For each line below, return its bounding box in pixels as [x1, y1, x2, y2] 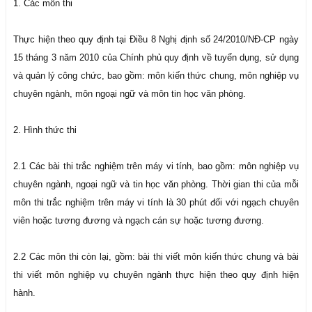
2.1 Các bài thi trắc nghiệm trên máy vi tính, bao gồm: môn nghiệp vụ [13, 161, 299, 171]
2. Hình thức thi [13, 125, 77, 135]
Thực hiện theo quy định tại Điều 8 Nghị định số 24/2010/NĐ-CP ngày [13, 34, 299, 45]
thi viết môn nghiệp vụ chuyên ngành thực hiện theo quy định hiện [13, 270, 299, 280]
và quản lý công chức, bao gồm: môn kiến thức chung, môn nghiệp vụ [13, 70, 299, 81]
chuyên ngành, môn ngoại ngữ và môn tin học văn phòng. [13, 88, 246, 99]
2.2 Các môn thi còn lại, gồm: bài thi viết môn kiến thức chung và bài [13, 251, 299, 262]
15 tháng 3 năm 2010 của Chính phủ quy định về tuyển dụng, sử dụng [13, 52, 299, 63]
